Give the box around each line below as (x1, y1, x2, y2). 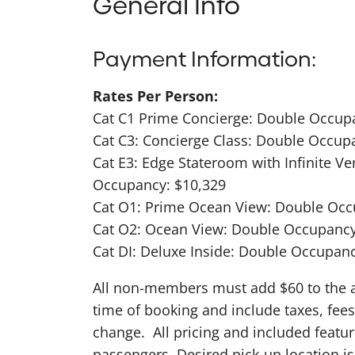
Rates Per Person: (93, 86, 218, 105)
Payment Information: (93, 44, 316, 74)
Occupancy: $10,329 (93, 174, 226, 194)
